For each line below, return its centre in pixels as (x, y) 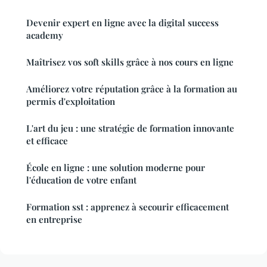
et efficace (47, 141)
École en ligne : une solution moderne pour (116, 168)
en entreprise (54, 220)
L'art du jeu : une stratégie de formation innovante (130, 128)
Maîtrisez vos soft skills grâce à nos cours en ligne (130, 62)
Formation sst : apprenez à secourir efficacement (128, 207)
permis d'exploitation (71, 102)
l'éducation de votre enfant (81, 180)
